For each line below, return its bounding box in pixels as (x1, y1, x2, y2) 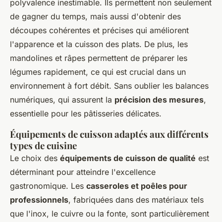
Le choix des (10, 153, 60, 163)
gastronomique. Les (10, 181, 86, 191)
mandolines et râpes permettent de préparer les (10, 53, 187, 63)
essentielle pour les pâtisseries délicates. (10, 109, 162, 118)
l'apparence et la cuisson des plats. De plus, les (10, 39, 188, 49)
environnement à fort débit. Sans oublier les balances (10, 81, 209, 91)
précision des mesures (114, 95, 204, 105)
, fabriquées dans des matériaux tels (68, 195, 204, 205)
